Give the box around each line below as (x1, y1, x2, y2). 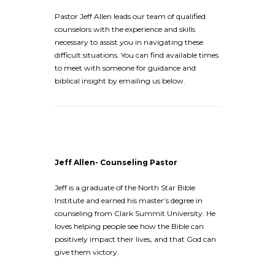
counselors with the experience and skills (55, 24, 195, 34)
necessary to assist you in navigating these (55, 37, 203, 47)
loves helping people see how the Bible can (55, 221, 204, 231)
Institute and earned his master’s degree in (55, 195, 203, 205)
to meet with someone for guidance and (55, 63, 196, 72)
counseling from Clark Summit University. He (55, 208, 215, 218)
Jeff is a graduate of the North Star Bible (55, 182, 195, 192)
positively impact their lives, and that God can (55, 234, 216, 244)
